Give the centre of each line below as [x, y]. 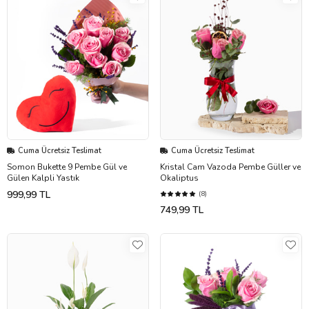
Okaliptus [179, 178]
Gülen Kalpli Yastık [43, 178]
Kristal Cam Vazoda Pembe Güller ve [230, 167]
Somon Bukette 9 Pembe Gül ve [67, 167]
